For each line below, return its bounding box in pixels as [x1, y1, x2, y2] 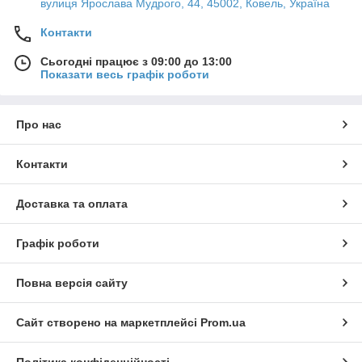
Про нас [16, 117, 61, 131]
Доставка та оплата [16, 196, 128, 210]
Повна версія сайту [16, 276, 128, 289]
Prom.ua [200, 315, 246, 329]
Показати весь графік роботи [40, 67, 209, 81]
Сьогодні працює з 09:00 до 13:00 [40, 54, 232, 68]
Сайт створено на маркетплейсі [16, 315, 200, 329]
